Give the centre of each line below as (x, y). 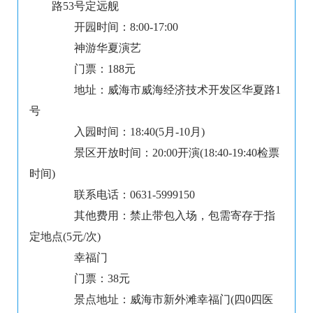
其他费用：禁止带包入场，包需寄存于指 (163, 216)
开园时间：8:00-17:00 (115, 27)
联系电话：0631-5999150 (123, 195)
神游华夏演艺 (96, 48)
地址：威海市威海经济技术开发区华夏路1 (166, 90)
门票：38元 (91, 279)
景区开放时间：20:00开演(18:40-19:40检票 (166, 153)
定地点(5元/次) (65, 237)
